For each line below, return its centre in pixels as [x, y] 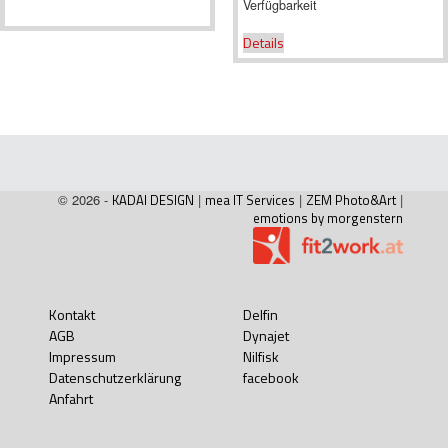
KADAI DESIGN [153, 199]
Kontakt [72, 314]
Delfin [260, 314]
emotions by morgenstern [328, 217]
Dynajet [266, 335]
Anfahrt [71, 398]
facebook [271, 377]
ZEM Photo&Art [351, 199]
